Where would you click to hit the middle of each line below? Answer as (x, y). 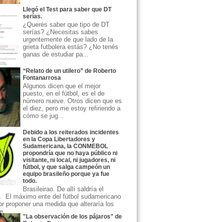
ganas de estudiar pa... (56, 55)
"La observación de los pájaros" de (72, 217)
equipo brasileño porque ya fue (66, 174)
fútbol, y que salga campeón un (66, 167)
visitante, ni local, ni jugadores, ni (69, 160)
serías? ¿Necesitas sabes (60, 32)
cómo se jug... (43, 116)
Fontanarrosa (42, 78)
